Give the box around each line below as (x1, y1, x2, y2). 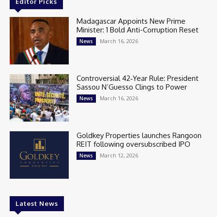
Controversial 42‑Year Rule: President (77, 73, 199, 83)
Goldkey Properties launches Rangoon (77, 130, 202, 140)
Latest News (15, 199, 58, 207)
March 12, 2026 (100, 151, 139, 159)
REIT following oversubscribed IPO (77, 139, 191, 149)
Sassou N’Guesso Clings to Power (77, 82, 187, 92)
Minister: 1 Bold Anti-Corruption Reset (77, 25, 199, 34)
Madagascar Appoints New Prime (77, 16, 186, 26)
